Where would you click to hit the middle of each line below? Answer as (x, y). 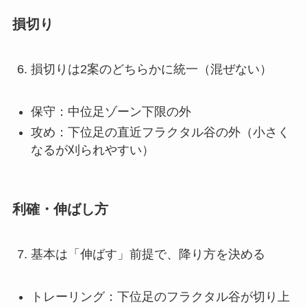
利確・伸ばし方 (60, 209)
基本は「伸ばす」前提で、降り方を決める (148, 254)
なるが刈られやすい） (92, 150)
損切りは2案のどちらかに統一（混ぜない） (151, 70)
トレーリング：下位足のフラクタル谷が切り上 (160, 296)
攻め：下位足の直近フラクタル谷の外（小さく (160, 133)
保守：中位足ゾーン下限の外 (111, 111)
